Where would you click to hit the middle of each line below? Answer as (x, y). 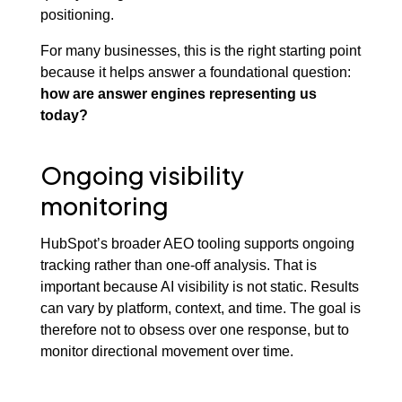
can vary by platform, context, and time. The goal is (200, 308)
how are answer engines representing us (178, 94)
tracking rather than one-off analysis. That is (178, 265)
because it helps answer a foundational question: (195, 72)
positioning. (77, 15)
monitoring (104, 205)
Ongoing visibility (142, 175)
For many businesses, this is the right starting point (200, 51)
